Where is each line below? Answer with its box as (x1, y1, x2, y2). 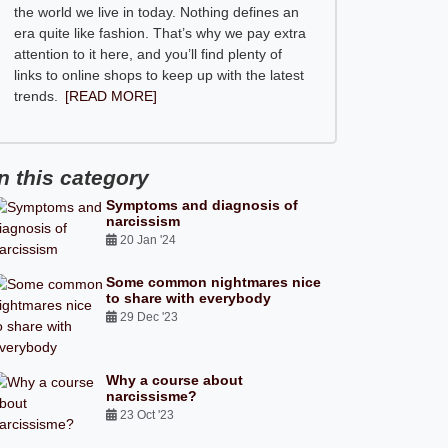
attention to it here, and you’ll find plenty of (13, 46, 282, 62)
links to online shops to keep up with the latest (13, 67, 304, 83)
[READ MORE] (64, 88, 157, 104)
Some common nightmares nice (106, 274, 322, 290)
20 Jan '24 (117, 233, 180, 247)
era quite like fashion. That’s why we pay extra (13, 25, 306, 41)
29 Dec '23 (117, 310, 182, 324)
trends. (13, 88, 58, 104)
